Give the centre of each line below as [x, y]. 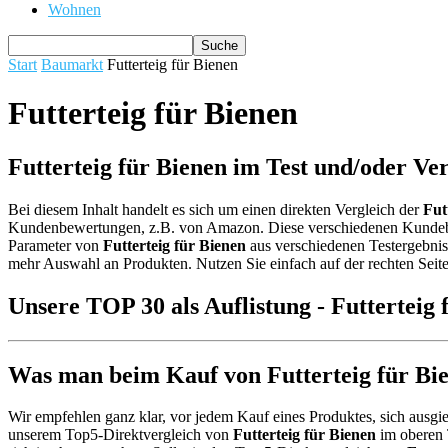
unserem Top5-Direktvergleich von [120, 435]
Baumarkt [72, 64]
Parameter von [55, 245]
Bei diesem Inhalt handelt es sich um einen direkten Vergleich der [215, 209]
